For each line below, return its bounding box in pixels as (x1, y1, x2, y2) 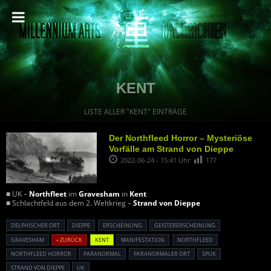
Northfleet (29, 189, 67, 200)
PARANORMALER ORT (133, 249, 190, 258)
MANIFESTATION (121, 235, 165, 244)
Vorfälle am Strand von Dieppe (109, 144, 233, 154)
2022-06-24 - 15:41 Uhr (120, 155, 192, 165)
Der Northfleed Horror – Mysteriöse (109, 133, 252, 143)
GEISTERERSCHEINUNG (154, 221, 216, 230)
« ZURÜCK (56, 235, 83, 244)
